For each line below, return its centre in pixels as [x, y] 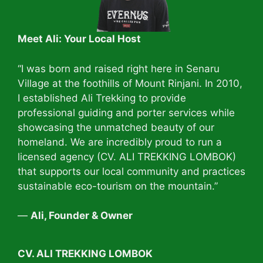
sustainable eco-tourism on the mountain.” [118, 186]
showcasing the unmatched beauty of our [116, 127]
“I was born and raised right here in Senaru [119, 68]
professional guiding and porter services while [126, 112]
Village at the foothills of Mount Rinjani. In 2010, [130, 83]
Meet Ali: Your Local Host [79, 39]
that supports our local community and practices [131, 171]
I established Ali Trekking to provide [102, 98]
